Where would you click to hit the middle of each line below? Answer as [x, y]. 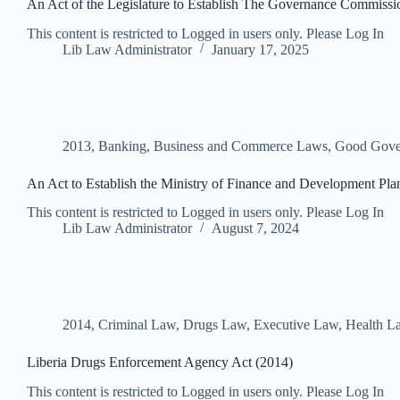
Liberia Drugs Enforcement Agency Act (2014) [160, 362]
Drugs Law [215, 325]
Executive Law [296, 325]
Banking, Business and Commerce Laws [213, 146]
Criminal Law [137, 325]
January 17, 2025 [260, 49]
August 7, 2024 [255, 229]
